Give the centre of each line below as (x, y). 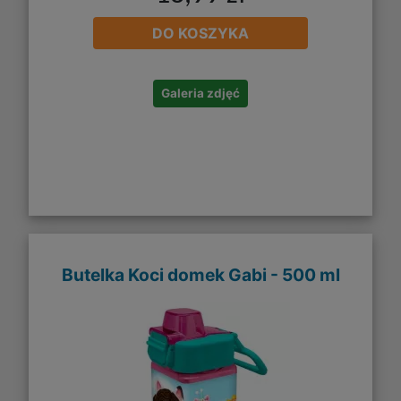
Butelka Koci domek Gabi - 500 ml (200, 275)
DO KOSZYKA (200, 33)
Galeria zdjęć (200, 93)
